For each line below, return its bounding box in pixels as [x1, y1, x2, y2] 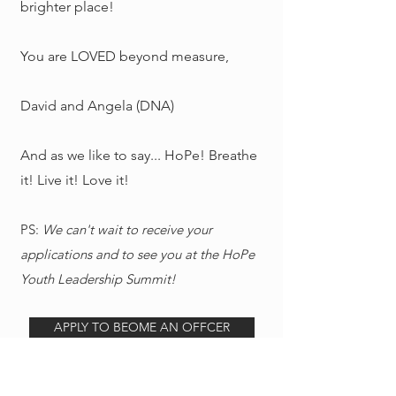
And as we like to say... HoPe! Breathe [20, 147, 257, 164]
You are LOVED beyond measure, [20, 48, 229, 65]
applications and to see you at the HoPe [20, 246, 255, 263]
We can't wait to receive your [42, 221, 212, 238]
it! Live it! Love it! [20, 171, 129, 188]
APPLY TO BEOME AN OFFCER [54, 319, 230, 335]
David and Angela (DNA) [20, 97, 174, 114]
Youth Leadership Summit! [20, 270, 176, 287]
